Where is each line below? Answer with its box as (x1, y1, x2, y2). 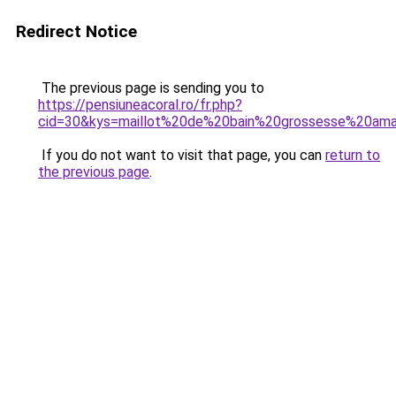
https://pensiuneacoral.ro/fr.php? (38, 96, 242, 113)
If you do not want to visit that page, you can (38, 147, 325, 164)
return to (325, 147, 380, 164)
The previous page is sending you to (38, 80, 264, 96)
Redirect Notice (16, 21, 137, 42)
